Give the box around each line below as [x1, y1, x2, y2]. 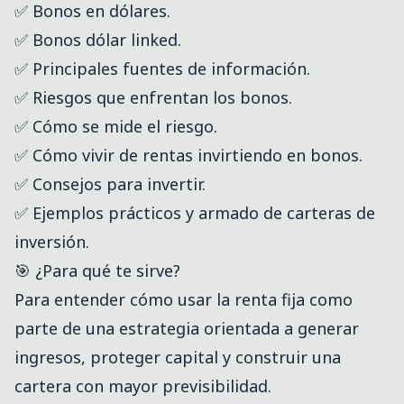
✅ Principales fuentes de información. [14, 58, 310, 80]
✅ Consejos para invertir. [14, 173, 206, 196]
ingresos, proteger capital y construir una [14, 346, 341, 369]
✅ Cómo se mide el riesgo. [14, 115, 217, 138]
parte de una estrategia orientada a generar [14, 317, 359, 340]
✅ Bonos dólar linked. [14, 29, 181, 51]
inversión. [14, 231, 89, 253]
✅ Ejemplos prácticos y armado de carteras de [14, 202, 375, 225]
